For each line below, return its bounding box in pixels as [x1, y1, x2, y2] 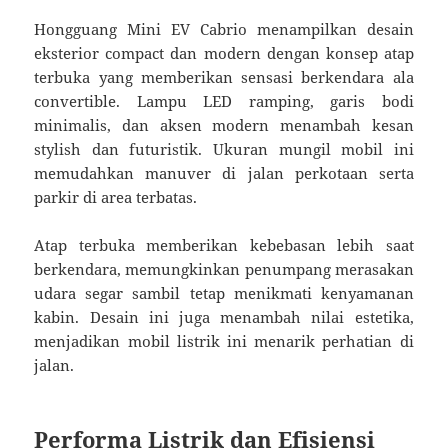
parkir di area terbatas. [34, 187, 198, 208]
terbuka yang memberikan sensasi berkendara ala [34, 67, 414, 88]
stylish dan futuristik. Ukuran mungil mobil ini [34, 139, 414, 160]
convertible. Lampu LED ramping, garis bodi [34, 91, 414, 112]
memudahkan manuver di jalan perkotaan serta [34, 163, 414, 184]
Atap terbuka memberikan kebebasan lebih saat [34, 235, 414, 256]
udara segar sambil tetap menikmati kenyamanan [34, 283, 414, 304]
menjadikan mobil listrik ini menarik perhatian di [34, 331, 414, 352]
